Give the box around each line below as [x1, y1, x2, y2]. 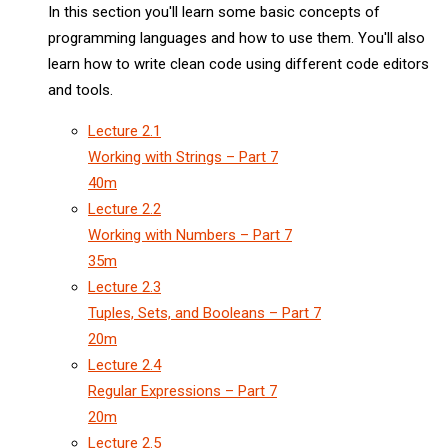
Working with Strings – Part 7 [88, 147, 278, 166]
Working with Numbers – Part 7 [88, 225, 292, 244]
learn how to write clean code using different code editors [48, 54, 429, 73]
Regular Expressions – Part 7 [88, 381, 277, 400]
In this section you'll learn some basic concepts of [48, 2, 380, 21]
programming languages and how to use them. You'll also [48, 28, 425, 47]
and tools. [48, 80, 113, 99]
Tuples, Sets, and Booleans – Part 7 [88, 303, 321, 322]
